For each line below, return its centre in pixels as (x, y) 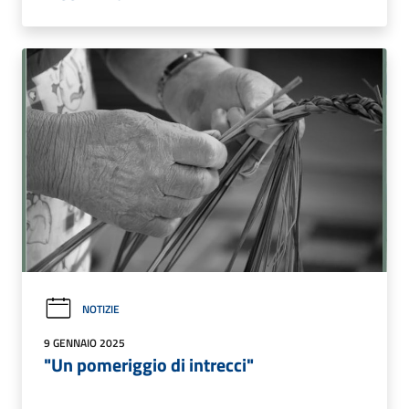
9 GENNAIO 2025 (84, 343)
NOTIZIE (101, 309)
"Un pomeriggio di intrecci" (149, 365)
